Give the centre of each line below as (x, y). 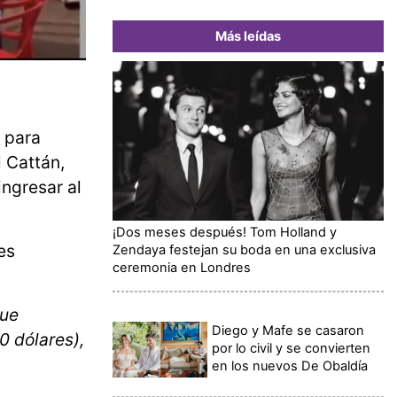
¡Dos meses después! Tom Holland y (225, 232)
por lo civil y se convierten (292, 348)
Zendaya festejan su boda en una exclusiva (244, 249)
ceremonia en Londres (182, 267)
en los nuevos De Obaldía (290, 366)
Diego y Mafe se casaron (288, 330)
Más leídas (248, 36)
